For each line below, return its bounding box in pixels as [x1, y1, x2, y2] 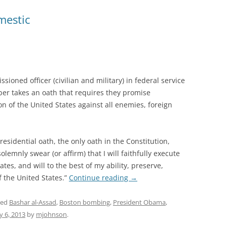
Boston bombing [59, 198, 110, 207]
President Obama [113, 198, 166, 207]
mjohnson [36, 210, 67, 219]
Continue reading [69, 173, 130, 182]
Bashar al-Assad [9, 198, 56, 207]
